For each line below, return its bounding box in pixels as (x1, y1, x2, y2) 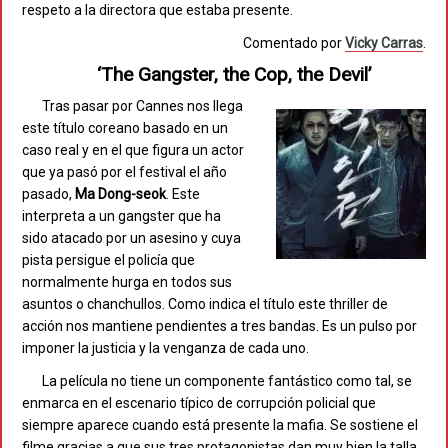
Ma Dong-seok (75, 186, 166, 203)
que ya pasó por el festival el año (22, 164, 227, 181)
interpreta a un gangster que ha (22, 208, 221, 225)
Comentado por (243, 35, 345, 52)
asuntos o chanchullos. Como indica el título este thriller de (22, 296, 388, 313)
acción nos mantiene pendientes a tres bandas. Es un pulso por (22, 318, 417, 335)
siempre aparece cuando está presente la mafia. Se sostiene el (22, 417, 418, 434)
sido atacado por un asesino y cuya (22, 230, 241, 247)
